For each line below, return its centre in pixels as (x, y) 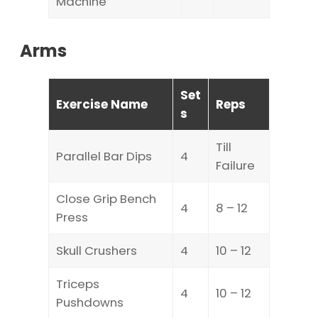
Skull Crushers (97, 250)
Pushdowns (90, 302)
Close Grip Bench (106, 198)
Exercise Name (102, 104)
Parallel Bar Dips (104, 156)
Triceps (78, 284)
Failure (235, 165)
